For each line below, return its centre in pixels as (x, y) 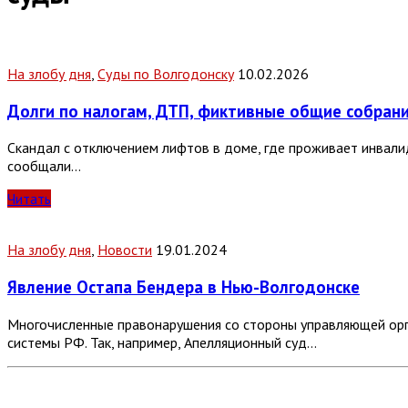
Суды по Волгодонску (166, 73)
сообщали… (44, 166)
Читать (29, 199)
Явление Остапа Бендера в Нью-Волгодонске (184, 287)
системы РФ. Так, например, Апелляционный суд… (162, 342)
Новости (125, 250)
